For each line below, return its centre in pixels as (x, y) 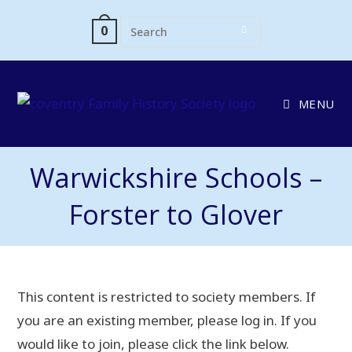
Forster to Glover (176, 214)
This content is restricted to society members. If (167, 297)
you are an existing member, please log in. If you (167, 320)
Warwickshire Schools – (176, 178)
